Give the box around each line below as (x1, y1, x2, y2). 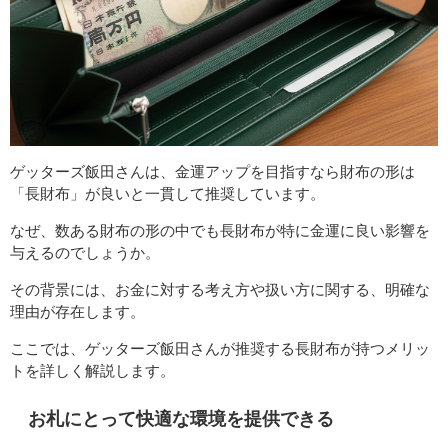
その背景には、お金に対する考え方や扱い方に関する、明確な (10, 281, 430, 299)
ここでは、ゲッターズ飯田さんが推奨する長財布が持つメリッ (10, 340, 430, 358)
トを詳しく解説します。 (10, 362, 175, 380)
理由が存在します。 (10, 303, 145, 321)
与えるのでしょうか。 (10, 244, 160, 262)
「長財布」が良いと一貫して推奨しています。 (10, 185, 325, 203)
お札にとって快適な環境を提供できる (28, 409, 334, 428)
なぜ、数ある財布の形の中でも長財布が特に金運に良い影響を (10, 222, 430, 240)
